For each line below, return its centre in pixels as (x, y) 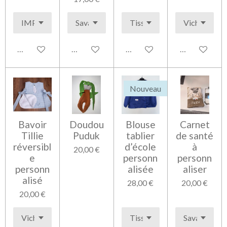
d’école (141, 146)
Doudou (86, 124)
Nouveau (146, 88)
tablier (141, 135)
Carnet (195, 124)
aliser (195, 169)
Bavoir (32, 124)
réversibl (32, 146)
